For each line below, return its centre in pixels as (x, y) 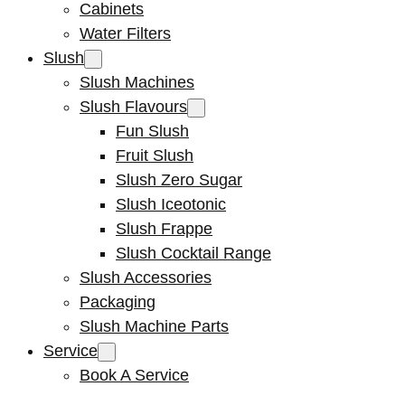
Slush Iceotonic (171, 204)
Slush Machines (137, 82)
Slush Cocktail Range (193, 253)
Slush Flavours (133, 107)
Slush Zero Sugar (179, 180)
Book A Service (134, 375)
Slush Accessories (146, 278)
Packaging (118, 302)
